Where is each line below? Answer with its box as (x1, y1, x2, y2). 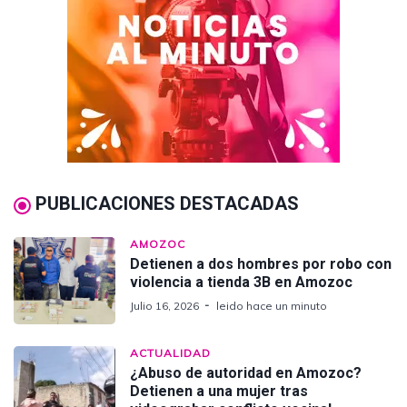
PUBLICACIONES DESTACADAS (35, 193, 299, 215)
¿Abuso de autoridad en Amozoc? (130, 364, 362, 382)
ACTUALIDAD (130, 346, 211, 361)
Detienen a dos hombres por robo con (130, 255, 392, 273)
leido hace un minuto (216, 299, 327, 313)
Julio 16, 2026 (130, 299, 199, 313)
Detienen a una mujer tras (130, 382, 308, 401)
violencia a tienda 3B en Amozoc (130, 273, 352, 292)
